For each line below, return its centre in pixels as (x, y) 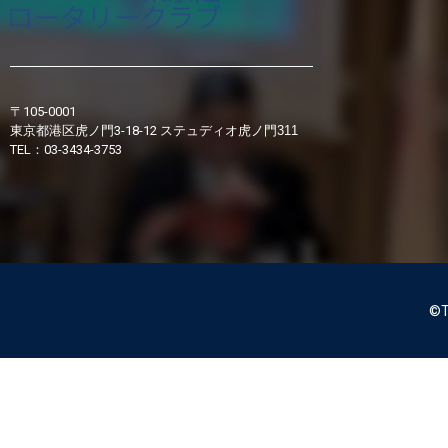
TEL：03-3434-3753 (66, 149)
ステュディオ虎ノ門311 (229, 130)
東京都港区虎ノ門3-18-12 (85, 130)
